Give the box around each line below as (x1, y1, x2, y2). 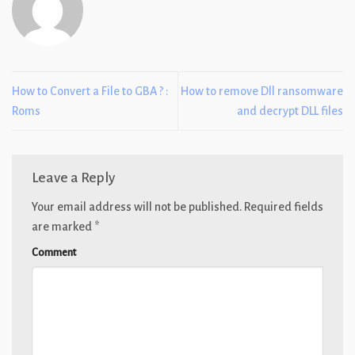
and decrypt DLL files (237, 104, 343, 117)
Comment (32, 246, 76, 259)
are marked (32, 220, 94, 234)
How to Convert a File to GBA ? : (12, 84, 169, 97)
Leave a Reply (32, 170, 117, 185)
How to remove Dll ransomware (181, 84, 343, 97)
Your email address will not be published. (32, 200, 242, 214)
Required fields (242, 200, 323, 214)
